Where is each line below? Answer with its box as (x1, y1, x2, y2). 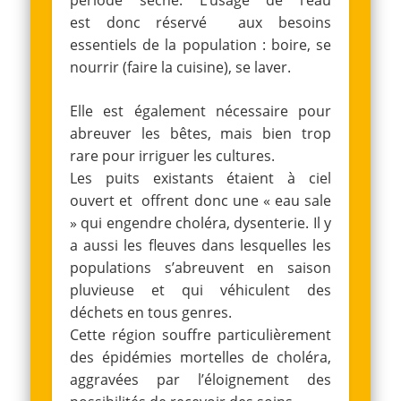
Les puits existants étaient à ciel (70, 168, 331, 189)
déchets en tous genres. (70, 303, 233, 323)
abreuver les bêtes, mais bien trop (70, 124, 331, 144)
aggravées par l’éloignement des (70, 370, 331, 390)
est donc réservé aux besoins (70, 13, 331, 33)
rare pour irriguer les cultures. (70, 146, 276, 166)
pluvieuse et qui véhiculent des (70, 280, 331, 301)
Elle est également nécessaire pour (70, 101, 331, 122)
